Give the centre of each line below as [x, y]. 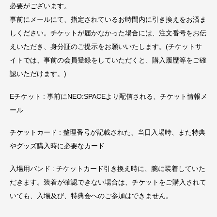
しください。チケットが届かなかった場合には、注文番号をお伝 [108, 33]
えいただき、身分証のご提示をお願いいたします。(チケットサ [106, 46]
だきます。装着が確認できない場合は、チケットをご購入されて [108, 182]
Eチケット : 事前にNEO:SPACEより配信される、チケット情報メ [108, 96]
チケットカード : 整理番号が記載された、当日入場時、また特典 [108, 132]
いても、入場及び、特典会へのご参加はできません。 [91, 196]
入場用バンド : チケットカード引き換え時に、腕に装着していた [108, 169]
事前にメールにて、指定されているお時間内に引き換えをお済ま [108, 19]
